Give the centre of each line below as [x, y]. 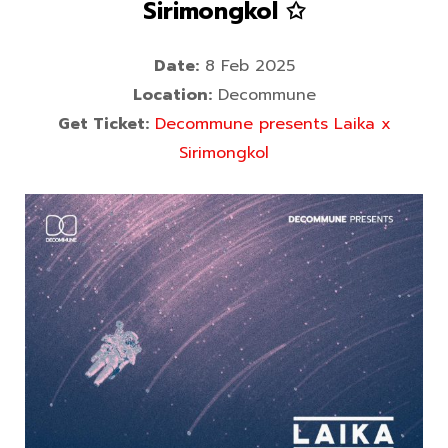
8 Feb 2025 [246, 66]
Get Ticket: [103, 124]
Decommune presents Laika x [272, 124]
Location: [172, 95]
